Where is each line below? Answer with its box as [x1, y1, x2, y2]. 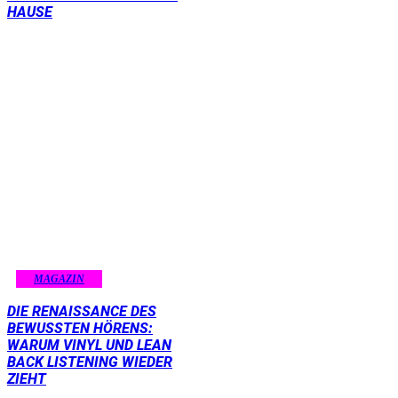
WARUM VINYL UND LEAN [7, 336, 171, 354]
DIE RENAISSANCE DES [7, 302, 156, 320]
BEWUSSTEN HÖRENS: [7, 319, 153, 337]
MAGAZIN [34, 272, 84, 285]
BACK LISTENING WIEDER [7, 353, 172, 370]
